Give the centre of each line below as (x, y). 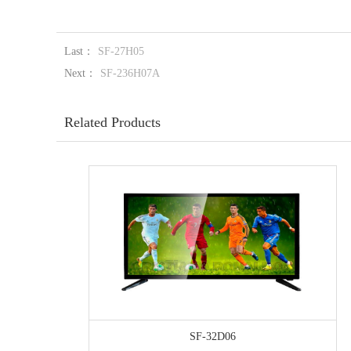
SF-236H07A (130, 73)
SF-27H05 (121, 51)
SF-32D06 (213, 337)
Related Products (112, 122)
